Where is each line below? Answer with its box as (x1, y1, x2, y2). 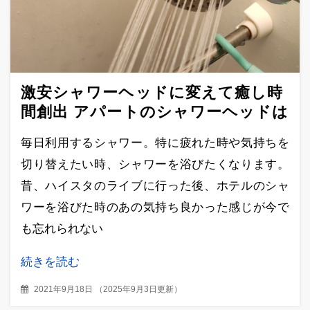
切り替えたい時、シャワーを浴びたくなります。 (21, 158, 289, 172)
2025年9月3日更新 (103, 284, 174, 294)
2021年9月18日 (34, 284, 93, 294)
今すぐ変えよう (21, 122, 136, 140)
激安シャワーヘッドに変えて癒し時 (21, 83, 284, 101)
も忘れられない (21, 222, 103, 236)
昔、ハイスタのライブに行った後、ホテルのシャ (21, 179, 289, 193)
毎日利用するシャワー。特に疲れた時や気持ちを (21, 136, 289, 150)
